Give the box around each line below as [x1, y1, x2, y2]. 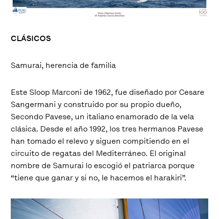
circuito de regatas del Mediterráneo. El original [11, 148, 186, 158]
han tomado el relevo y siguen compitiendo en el [11, 135, 190, 146]
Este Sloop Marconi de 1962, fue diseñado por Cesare [11, 87, 205, 97]
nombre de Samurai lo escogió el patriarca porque [11, 160, 195, 171]
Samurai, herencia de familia [11, 60, 116, 70]
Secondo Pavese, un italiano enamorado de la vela [11, 111, 195, 122]
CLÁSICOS [11, 33, 51, 44]
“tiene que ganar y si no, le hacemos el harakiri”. [11, 172, 187, 183]
